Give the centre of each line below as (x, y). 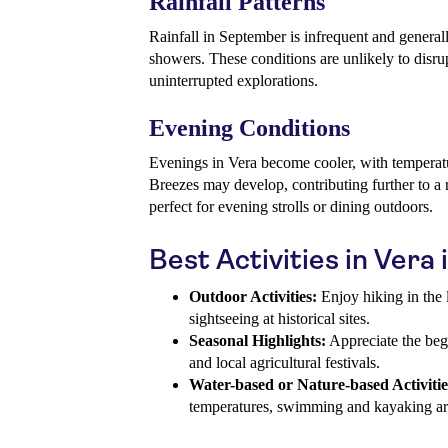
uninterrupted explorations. (233, 81)
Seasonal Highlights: (257, 341)
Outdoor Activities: (253, 297)
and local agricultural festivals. (284, 363)
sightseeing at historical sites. (279, 319)
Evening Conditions (249, 128)
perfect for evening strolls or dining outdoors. (291, 207)
